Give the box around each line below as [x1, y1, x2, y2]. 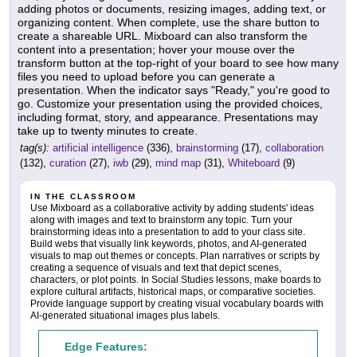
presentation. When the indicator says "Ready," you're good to [18, 84, 330, 97]
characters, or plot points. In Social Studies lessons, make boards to [30, 274, 321, 286]
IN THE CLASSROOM [30, 192, 136, 202]
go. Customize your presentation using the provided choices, [18, 97, 323, 111]
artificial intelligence [53, 142, 143, 155]
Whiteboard [228, 157, 280, 170]
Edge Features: [65, 340, 147, 354]
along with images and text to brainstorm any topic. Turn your [30, 214, 292, 226]
